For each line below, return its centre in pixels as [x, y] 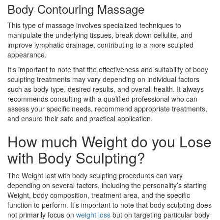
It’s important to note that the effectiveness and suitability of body [108, 69]
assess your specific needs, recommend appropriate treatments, [107, 109]
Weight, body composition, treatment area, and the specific [99, 195]
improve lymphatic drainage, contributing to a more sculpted [100, 45]
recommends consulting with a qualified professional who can [102, 99]
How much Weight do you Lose [110, 141]
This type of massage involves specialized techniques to [94, 25]
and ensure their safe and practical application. [80, 119]
